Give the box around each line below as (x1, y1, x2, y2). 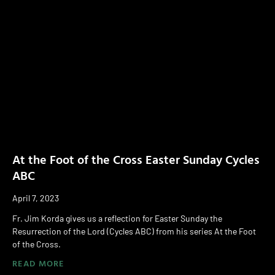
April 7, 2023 (12, 192, 59, 203)
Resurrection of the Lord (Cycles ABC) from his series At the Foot (12, 225, 256, 236)
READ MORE (12, 256, 64, 269)
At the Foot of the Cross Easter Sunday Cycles (12, 149, 260, 168)
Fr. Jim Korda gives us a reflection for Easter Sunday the (12, 212, 222, 223)
